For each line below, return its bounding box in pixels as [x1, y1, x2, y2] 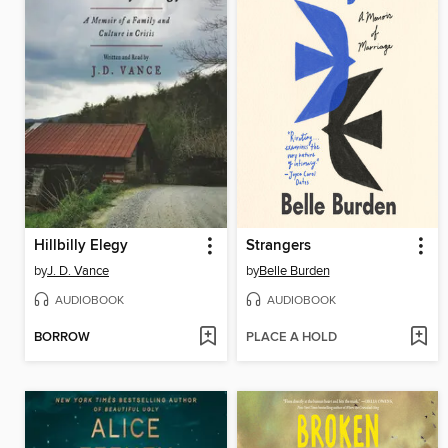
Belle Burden [258, 262, 330, 279]
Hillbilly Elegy [34, 236, 128, 255]
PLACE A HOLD [245, 328, 337, 346]
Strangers [245, 236, 311, 255]
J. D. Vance [47, 262, 109, 279]
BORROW [34, 328, 90, 346]
